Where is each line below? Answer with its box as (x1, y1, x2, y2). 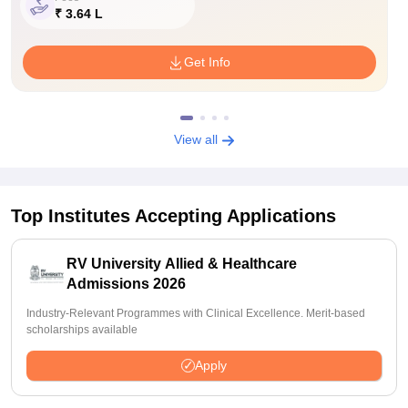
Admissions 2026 (66, 276, 186, 291)
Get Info (184, 55, 231, 69)
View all (173, 132, 221, 147)
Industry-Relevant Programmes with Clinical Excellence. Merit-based (26, 307, 365, 320)
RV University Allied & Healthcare (66, 256, 297, 271)
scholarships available (26, 323, 138, 336)
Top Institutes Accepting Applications (11, 206, 336, 226)
